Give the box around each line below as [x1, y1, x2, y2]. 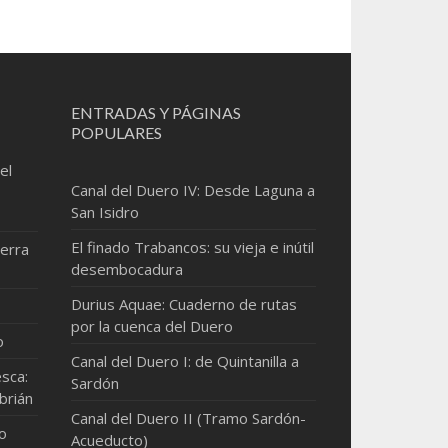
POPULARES [71, 123, 163, 142]
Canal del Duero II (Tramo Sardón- [71, 408, 307, 428]
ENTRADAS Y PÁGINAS [71, 103, 242, 122]
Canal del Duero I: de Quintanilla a [71, 351, 300, 371]
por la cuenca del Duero [71, 316, 234, 336]
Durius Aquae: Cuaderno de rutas [71, 294, 298, 314]
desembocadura [71, 259, 184, 279]
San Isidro [71, 202, 140, 222]
